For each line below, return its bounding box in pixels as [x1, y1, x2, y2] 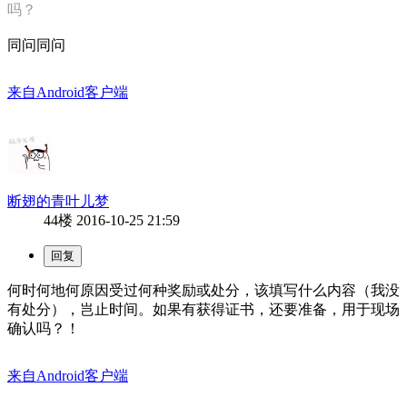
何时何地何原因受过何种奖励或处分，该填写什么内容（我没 [7, 282, 400, 298]
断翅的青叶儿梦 [7, 193, 109, 209]
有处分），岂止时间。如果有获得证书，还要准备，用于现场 [7, 301, 400, 317]
